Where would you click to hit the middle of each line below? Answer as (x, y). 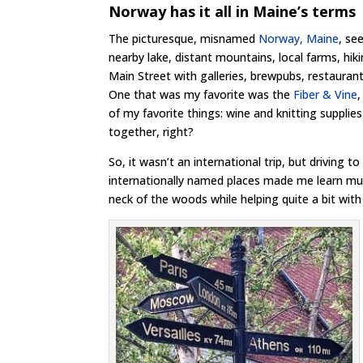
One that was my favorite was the (201, 94)
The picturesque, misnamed (184, 38)
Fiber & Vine (326, 94)
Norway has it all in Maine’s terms (233, 11)
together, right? (152, 132)
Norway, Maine (299, 38)
